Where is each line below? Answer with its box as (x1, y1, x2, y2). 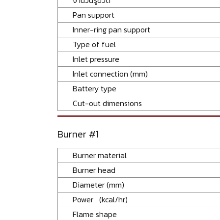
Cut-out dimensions (73, 97, 158, 109)
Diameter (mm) (73, 178, 124, 191)
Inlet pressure (73, 53, 119, 65)
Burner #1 (57, 126, 99, 141)
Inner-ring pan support (73, 23, 150, 35)
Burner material (73, 149, 127, 161)
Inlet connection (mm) (73, 67, 148, 80)
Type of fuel (73, 38, 116, 50)
